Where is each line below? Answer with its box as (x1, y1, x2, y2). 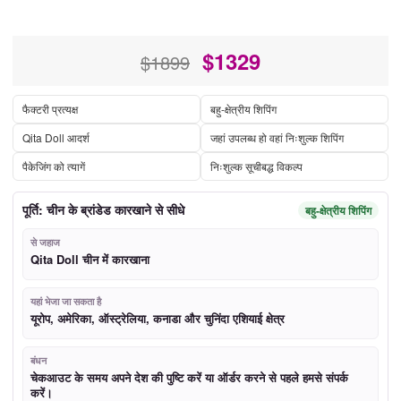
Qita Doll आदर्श (22, 130, 90, 145)
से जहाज (30, 235, 60, 249)
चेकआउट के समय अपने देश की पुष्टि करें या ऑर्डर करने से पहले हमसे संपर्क (30, 369, 348, 386)
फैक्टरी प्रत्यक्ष (22, 101, 78, 116)
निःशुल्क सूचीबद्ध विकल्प (210, 158, 303, 174)
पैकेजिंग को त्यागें (22, 158, 85, 174)
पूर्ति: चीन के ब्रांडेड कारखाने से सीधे (22, 200, 184, 218)
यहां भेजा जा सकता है (30, 294, 101, 308)
